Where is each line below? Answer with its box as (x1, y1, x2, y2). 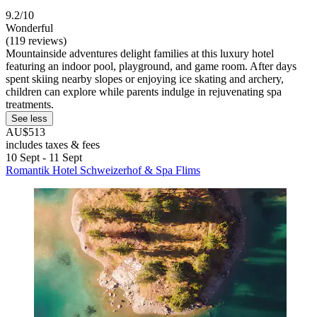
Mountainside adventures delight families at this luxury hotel (6, 47, 274, 59)
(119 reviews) (6, 34, 67, 47)
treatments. (6, 98, 54, 110)
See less (11, 113, 47, 124)
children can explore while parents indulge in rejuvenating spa (6, 85, 282, 98)
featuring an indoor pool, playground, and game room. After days (6, 59, 296, 72)
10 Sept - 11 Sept (6, 151, 82, 163)
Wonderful (6, 21, 53, 34)
